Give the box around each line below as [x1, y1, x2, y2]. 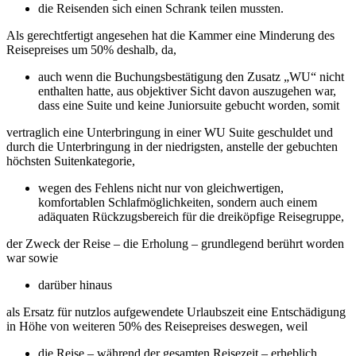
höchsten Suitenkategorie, [6, 153, 138, 168]
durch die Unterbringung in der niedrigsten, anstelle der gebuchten [6, 139, 338, 153]
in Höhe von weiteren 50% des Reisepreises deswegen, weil [6, 319, 308, 333]
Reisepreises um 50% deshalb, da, [6, 42, 180, 56]
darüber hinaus [38, 277, 115, 292]
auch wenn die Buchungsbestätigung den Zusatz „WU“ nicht [38, 69, 344, 83]
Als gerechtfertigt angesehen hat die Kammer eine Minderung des [6, 28, 335, 42]
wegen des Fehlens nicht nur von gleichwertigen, [38, 180, 284, 195]
